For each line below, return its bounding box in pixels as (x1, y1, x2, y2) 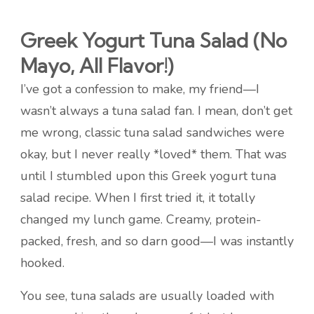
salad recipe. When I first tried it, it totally (20, 189, 255, 206)
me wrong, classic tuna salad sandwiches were (20, 124, 285, 141)
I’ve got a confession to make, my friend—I (20, 81, 259, 97)
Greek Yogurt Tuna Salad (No (20, 28, 287, 53)
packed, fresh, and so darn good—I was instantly (20, 233, 294, 250)
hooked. (20, 254, 64, 271)
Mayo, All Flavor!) (20, 53, 173, 78)
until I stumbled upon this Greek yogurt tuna (20, 168, 276, 184)
